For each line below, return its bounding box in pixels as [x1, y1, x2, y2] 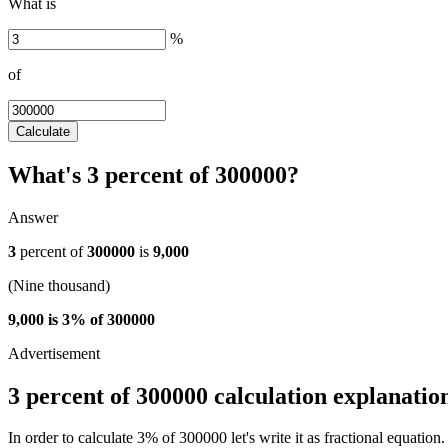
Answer [8, 208, 58, 226]
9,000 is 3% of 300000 [8, 310, 155, 328]
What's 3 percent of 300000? [8, 161, 299, 188]
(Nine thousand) [8, 276, 110, 294]
